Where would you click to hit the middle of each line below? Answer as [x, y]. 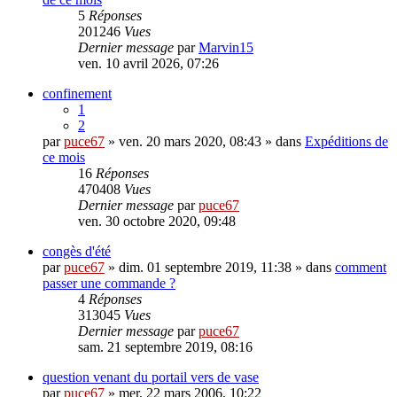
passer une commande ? [109, 284]
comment [361, 268]
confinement [77, 94]
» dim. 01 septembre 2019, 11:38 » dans [220, 268]
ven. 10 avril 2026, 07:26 [148, 64]
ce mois [64, 158]
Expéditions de [346, 142]
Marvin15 [226, 48]
